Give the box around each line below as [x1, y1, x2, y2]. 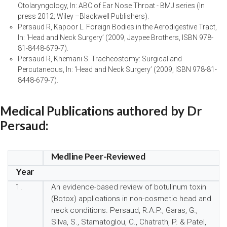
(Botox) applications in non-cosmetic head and [51, 194, 211, 203]
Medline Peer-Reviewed [51, 151, 145, 162]
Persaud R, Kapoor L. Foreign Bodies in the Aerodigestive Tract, [18, 23, 217, 31]
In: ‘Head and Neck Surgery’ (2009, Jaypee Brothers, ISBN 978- [18, 33, 213, 42]
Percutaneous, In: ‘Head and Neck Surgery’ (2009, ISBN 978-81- [18, 65, 217, 73]
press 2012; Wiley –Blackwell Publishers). [18, 12, 149, 20]
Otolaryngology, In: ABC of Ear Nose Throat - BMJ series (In [18, 2, 205, 10]
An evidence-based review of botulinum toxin [51, 182, 206, 192]
